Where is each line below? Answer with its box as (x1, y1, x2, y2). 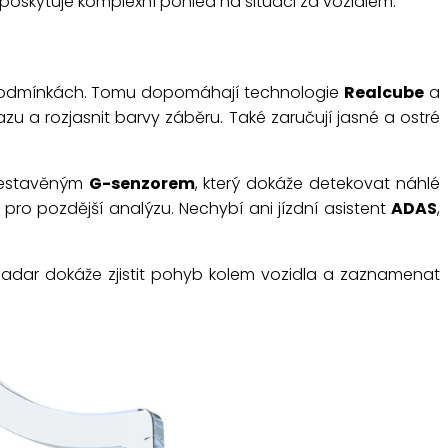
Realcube (344, 81, 425, 105)
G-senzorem (88, 172, 195, 196)
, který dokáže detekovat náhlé (194, 172, 441, 196)
